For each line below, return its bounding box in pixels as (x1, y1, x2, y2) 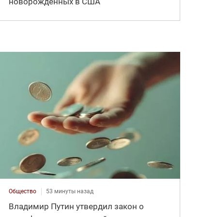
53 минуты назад (46, 187, 94, 195)
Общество (9, 187, 37, 195)
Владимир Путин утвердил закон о (9, 201, 144, 211)
